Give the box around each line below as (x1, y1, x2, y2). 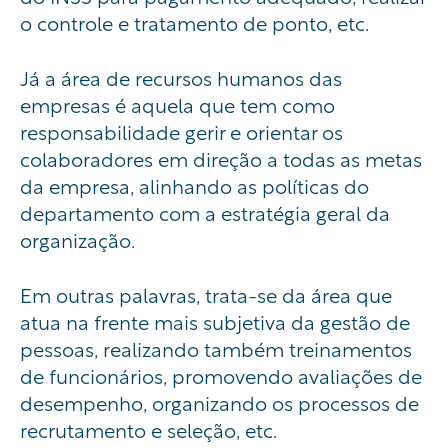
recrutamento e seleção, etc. (20, 414, 281, 444)
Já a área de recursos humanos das (20, 62, 342, 92)
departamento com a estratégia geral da (20, 197, 390, 227)
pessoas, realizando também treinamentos (20, 333, 412, 363)
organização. (20, 224, 139, 254)
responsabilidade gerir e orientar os (20, 116, 343, 146)
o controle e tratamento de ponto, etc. (20, 7, 369, 37)
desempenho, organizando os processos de (20, 387, 419, 417)
